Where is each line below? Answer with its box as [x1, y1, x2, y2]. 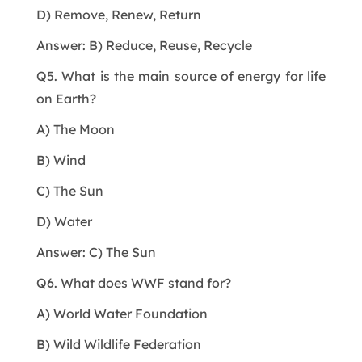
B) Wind [36, 151, 86, 168]
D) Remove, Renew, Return [36, 6, 201, 23]
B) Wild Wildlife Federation [36, 335, 201, 352]
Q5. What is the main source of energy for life [36, 67, 326, 84]
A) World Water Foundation [36, 305, 208, 322]
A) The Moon [36, 120, 115, 137]
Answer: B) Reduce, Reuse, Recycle [36, 36, 252, 53]
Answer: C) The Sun [36, 243, 156, 260]
